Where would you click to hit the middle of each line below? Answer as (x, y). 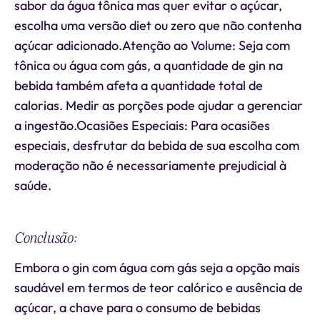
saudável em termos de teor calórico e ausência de (159, 287)
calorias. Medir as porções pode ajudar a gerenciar (159, 105)
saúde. (33, 185)
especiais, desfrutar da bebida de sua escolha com (157, 145)
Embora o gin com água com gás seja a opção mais (157, 267)
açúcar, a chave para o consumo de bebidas (137, 307)
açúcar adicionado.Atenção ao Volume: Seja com (152, 45)
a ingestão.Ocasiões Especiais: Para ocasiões (142, 125)
